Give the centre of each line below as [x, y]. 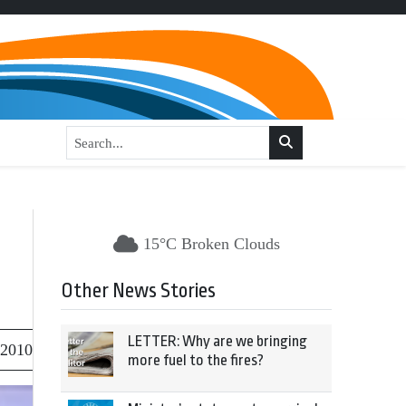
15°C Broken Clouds [211, 244]
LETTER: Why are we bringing [217, 341]
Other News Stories [138, 291]
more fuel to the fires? [196, 360]
